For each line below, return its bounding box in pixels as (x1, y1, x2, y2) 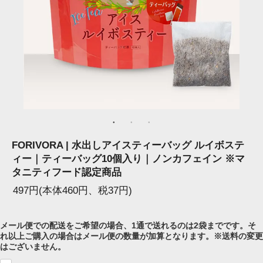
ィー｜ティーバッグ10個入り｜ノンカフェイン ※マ (12, 153, 245, 165)
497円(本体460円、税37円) (13, 185, 133, 197)
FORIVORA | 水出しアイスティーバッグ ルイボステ (12, 140, 244, 151)
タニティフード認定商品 (12, 167, 122, 178)
